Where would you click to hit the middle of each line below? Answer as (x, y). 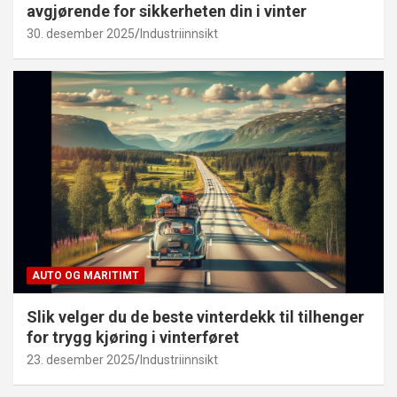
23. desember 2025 (81, 360)
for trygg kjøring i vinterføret (133, 338)
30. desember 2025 (81, 34)
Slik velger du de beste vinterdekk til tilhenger (195, 317)
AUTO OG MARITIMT (86, 276)
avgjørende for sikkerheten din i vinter (167, 12)
